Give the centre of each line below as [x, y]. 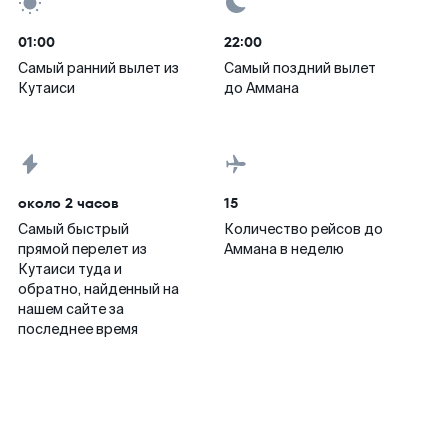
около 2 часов [68, 203]
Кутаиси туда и [70, 269]
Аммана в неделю [284, 249]
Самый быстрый [73, 229]
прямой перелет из [82, 249]
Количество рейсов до [303, 229]
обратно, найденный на [98, 289]
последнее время [78, 329]
